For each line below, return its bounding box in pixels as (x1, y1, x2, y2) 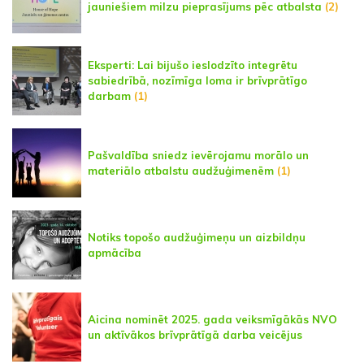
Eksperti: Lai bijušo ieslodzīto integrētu (88, 58, 297, 72)
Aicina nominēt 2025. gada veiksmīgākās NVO (88, 312, 337, 326)
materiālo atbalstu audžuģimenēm (88, 163, 277, 177)
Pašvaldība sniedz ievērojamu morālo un (88, 148, 309, 162)
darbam (88, 89, 131, 103)
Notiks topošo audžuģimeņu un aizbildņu (88, 230, 305, 244)
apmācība (88, 245, 141, 259)
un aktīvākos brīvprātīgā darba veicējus (88, 327, 302, 341)
